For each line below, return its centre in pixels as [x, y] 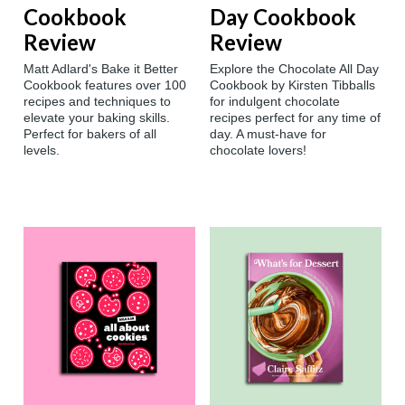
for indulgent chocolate [275, 102]
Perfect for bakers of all [90, 134]
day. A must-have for [268, 134]
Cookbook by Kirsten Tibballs [292, 85]
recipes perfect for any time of [295, 118]
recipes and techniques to [97, 102]
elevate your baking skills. [97, 118]
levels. [42, 151]
